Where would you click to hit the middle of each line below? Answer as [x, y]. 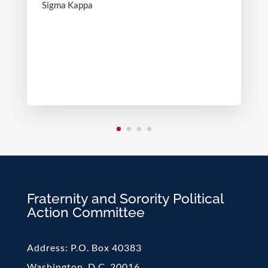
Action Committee [86, 212]
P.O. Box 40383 [106, 247]
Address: [48, 247]
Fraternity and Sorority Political [125, 198]
